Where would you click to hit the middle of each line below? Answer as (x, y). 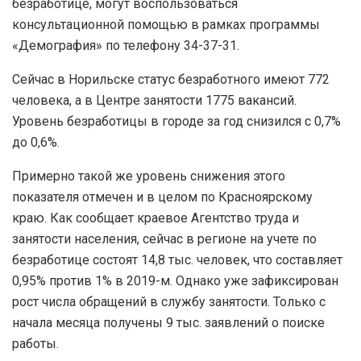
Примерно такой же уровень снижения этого (149, 176)
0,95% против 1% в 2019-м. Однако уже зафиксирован (175, 280)
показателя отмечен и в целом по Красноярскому (162, 197)
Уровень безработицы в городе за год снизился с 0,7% (176, 121)
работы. (37, 343)
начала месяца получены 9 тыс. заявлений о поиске (168, 322)
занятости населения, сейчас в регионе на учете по (164, 239)
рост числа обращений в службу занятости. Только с (169, 301)
